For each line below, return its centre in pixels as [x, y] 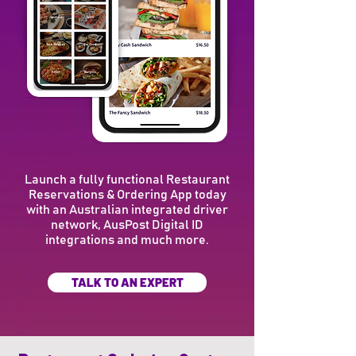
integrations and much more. [127, 240]
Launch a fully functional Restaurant [127, 180]
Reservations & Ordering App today [127, 195]
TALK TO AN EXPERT [127, 282]
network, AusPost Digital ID [127, 225]
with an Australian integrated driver [127, 210]
